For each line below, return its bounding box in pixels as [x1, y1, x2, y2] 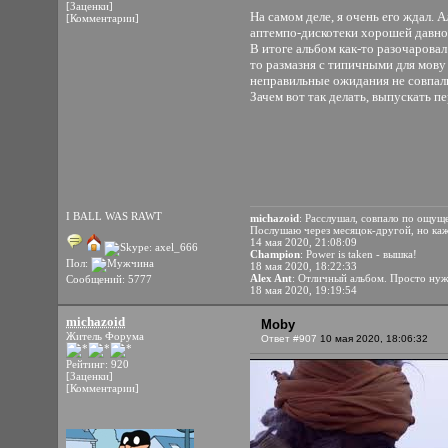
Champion [250, 248, 300, 260]
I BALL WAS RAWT [66, 210, 162, 222]
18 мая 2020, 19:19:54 [250, 284, 357, 296]
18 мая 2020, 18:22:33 [250, 260, 357, 272]
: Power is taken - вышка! [300, 248, 417, 260]
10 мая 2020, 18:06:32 [320, 333, 428, 344]
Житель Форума [66, 330, 144, 342]
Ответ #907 [261, 333, 317, 344]
